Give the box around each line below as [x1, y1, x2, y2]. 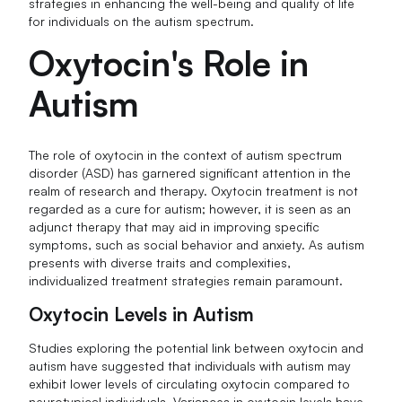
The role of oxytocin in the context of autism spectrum [29, 146, 343, 162]
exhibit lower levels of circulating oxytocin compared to [29, 375, 351, 391]
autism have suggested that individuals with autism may [29, 357, 352, 373]
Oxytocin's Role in [29, 40, 310, 84]
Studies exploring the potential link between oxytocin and [29, 339, 364, 355]
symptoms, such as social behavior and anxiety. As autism [29, 236, 365, 252]
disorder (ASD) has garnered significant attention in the [29, 164, 352, 180]
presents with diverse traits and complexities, [29, 254, 292, 270]
